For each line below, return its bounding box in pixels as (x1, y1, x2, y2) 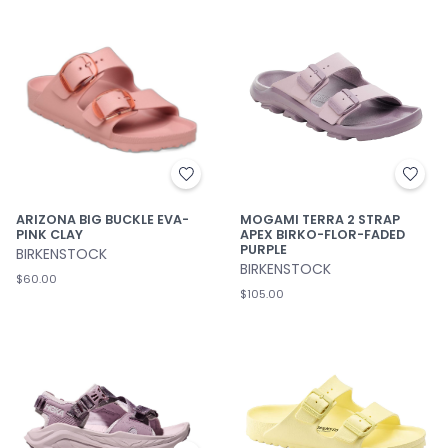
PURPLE (240, 241, 287, 258)
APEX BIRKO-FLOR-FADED (240, 226, 405, 243)
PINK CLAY (16, 226, 83, 243)
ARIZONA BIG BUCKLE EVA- (16, 211, 189, 228)
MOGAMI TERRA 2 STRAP (240, 211, 400, 228)
